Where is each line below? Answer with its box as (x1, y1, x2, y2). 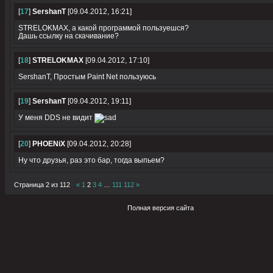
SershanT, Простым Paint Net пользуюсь (18, 73, 156, 81)
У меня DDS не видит (18, 113, 94, 122)
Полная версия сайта (127, 204, 194, 211)
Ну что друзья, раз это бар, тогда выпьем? (18, 156, 165, 165)
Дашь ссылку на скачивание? (18, 32, 119, 40)
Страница (14, 180, 46, 188)
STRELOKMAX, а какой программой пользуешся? (18, 24, 189, 32)
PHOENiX (32, 140, 65, 148)
